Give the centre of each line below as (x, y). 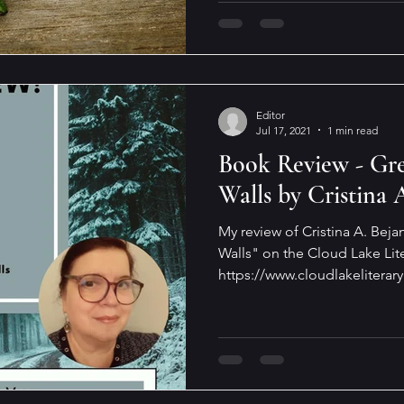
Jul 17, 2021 (284, 130)
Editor (271, 115)
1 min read (353, 130)
